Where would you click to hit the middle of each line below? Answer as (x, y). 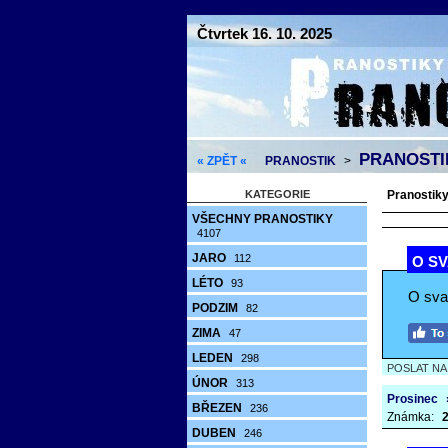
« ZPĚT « (222, 161)
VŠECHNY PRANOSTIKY (262, 219)
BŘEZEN (218, 408)
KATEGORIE (277, 194)
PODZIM (216, 308)
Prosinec (412, 399)
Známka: (412, 417)
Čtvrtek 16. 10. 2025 (264, 33)
